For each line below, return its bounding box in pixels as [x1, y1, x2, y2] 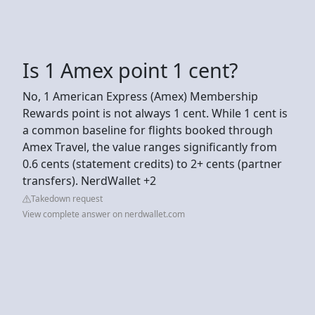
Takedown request [31, 192, 103, 205]
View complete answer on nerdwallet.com [22, 207, 185, 220]
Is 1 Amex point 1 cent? [22, 56, 238, 84]
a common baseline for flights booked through [22, 122, 273, 138]
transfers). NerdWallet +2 [22, 172, 156, 188]
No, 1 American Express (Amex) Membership [22, 88, 258, 104]
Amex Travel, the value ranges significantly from [22, 139, 277, 155]
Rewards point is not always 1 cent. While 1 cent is [22, 105, 288, 121]
